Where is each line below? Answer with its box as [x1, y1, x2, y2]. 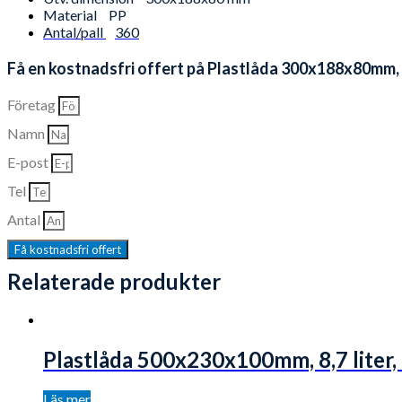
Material [43, 5, 100, 23]
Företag [7, 95, 58, 113]
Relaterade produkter [7, 267, 221, 294]
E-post [7, 153, 51, 170]
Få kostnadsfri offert [14, 241, 121, 257]
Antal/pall [43, 22, 106, 40]
